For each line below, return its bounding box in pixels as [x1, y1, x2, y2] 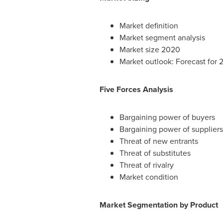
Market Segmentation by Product [99, 199, 218, 211]
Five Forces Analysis [99, 84, 173, 95]
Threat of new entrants [119, 135, 198, 147]
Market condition [119, 171, 178, 183]
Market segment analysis [119, 32, 205, 43]
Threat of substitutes [119, 147, 191, 159]
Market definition [119, 20, 178, 31]
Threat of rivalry [119, 159, 174, 171]
